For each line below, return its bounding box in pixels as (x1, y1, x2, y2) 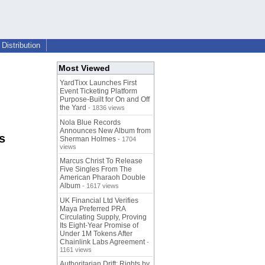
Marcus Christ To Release (60, 157, 143, 166)
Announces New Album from (60, 127, 151, 135)
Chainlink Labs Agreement (60, 238, 145, 247)
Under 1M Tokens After (60, 230, 132, 238)
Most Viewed (59, 63, 110, 73)
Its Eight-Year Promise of (60, 221, 138, 230)
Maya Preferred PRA (60, 205, 125, 214)
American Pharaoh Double (60, 173, 146, 182)
